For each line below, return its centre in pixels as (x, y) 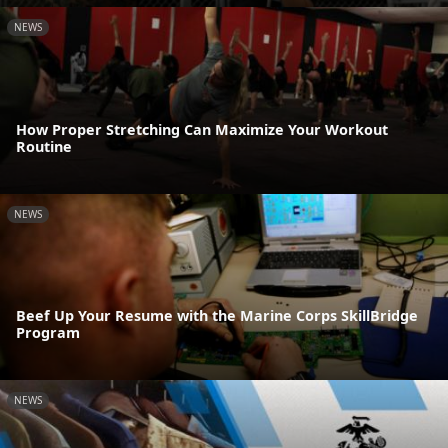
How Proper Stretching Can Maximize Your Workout (202, 129)
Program (48, 333)
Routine (44, 146)
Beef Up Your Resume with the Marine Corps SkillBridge (217, 316)
